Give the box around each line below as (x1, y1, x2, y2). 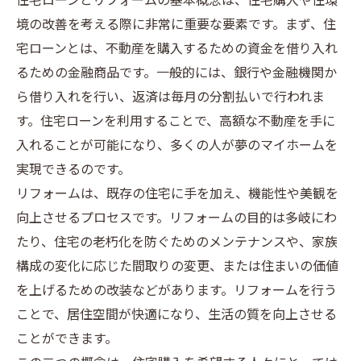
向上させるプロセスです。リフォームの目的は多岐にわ (16, 208, 337, 230)
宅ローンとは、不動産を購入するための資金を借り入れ (16, 39, 338, 60)
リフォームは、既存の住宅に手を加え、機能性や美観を (16, 184, 338, 205)
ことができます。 (16, 329, 118, 351)
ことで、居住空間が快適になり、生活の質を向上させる (16, 305, 337, 326)
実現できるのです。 (16, 160, 131, 181)
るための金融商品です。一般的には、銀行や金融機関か (16, 63, 337, 85)
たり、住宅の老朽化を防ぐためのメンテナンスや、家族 (16, 232, 338, 254)
